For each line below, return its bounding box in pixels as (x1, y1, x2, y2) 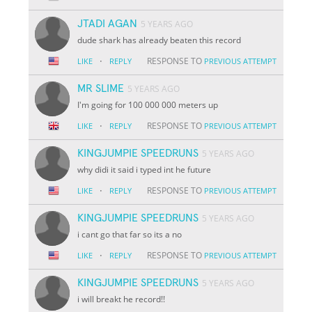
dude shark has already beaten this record (77, 33, 242, 46)
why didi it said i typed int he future (77, 163, 212, 175)
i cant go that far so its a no (77, 228, 182, 240)
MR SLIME (77, 82, 125, 94)
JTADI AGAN (77, 17, 138, 29)
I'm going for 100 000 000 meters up (77, 98, 219, 111)
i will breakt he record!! (77, 292, 166, 305)
